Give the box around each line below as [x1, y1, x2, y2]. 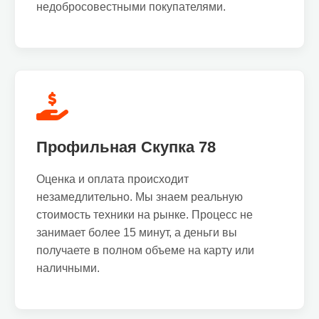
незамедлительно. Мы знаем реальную [36, 191, 243, 203]
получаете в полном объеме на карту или [36, 244, 254, 256]
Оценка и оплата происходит [36, 173, 189, 185]
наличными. [36, 262, 100, 274]
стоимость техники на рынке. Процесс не [36, 209, 253, 221]
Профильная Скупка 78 [36, 138, 216, 156]
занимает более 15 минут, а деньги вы [36, 226, 237, 239]
